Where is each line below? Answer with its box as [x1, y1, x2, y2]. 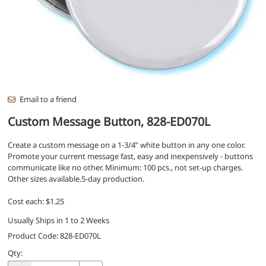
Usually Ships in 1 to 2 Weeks [8, 215, 109, 226]
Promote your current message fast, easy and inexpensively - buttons [8, 150, 253, 161]
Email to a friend [19, 93, 77, 104]
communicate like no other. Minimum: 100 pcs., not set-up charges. [8, 161, 243, 173]
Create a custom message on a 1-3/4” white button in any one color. [8, 139, 245, 150]
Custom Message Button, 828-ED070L [8, 113, 210, 129]
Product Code [8, 230, 56, 241]
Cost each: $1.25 [8, 196, 64, 207]
